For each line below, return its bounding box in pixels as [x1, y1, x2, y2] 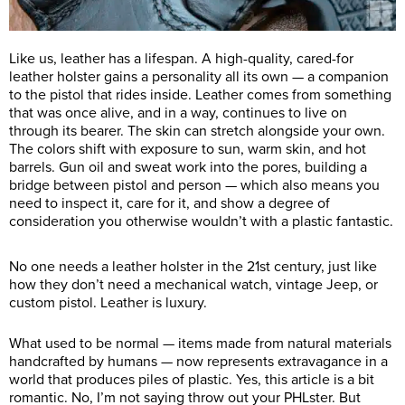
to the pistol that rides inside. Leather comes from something [9, 85, 391, 104]
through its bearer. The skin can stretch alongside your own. [9, 121, 385, 140]
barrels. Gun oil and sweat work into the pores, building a [9, 157, 367, 176]
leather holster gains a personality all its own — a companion [9, 67, 389, 86]
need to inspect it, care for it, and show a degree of [9, 193, 330, 212]
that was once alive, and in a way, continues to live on [9, 103, 347, 122]
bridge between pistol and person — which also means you [9, 175, 380, 194]
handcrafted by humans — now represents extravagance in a [9, 352, 388, 371]
